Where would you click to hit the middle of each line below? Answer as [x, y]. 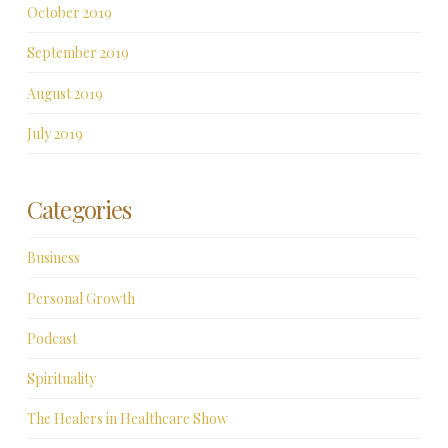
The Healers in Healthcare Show [127, 419]
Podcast [51, 338]
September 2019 [77, 53]
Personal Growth [80, 298]
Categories [79, 208]
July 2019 [54, 133]
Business [53, 258]
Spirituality [61, 378]
